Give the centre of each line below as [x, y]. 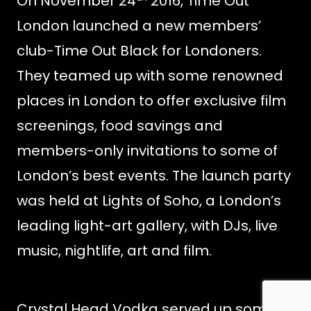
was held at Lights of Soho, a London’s [149, 201]
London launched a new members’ [139, 26]
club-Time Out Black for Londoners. [139, 51]
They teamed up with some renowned [150, 76]
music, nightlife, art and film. [114, 251]
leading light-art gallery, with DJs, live [147, 226]
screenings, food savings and [120, 126]
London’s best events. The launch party [154, 176]
